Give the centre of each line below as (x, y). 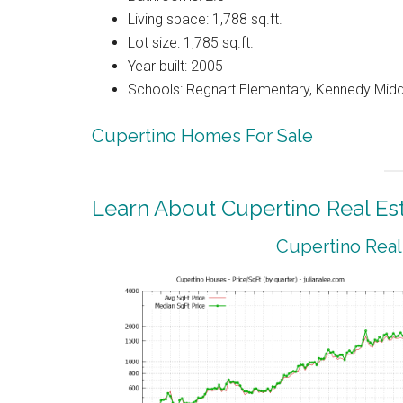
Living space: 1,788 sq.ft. (205, 19)
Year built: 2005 (175, 66)
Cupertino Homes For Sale (202, 135)
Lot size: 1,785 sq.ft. (191, 42)
